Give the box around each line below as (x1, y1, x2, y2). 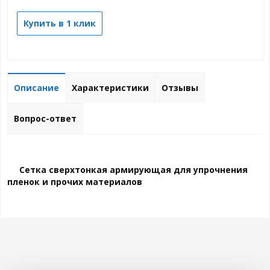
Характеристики (72, 82, 149, 94)
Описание (14, 82, 60, 94)
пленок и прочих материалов (7, 176, 143, 188)
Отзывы (162, 82, 199, 94)
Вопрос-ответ (14, 113, 77, 125)
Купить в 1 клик (23, 17, 96, 30)
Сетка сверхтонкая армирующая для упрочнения (19, 164, 248, 176)
